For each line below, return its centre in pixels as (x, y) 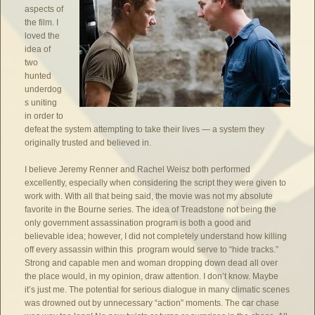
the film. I (42, 22)
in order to (44, 116)
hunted (38, 76)
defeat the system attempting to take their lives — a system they (145, 129)
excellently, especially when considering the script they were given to (156, 183)
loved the (43, 36)
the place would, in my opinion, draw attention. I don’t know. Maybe (152, 277)
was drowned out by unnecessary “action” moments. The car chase (152, 303)
